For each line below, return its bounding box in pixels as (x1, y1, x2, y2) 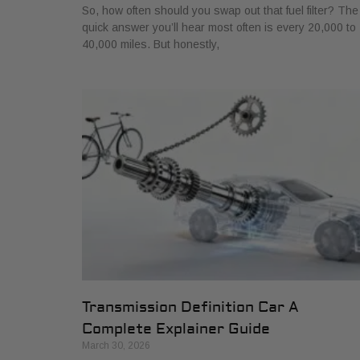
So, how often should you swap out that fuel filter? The (82, 4, 358, 18)
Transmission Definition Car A (82, 297, 299, 317)
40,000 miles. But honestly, (82, 38, 219, 51)
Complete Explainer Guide (82, 319, 270, 338)
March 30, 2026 (82, 339, 150, 351)
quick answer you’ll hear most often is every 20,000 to (82, 21, 356, 35)
